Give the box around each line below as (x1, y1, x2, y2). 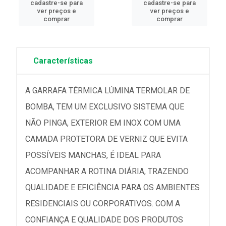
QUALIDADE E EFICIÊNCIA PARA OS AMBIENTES (25, 182, 200, 192)
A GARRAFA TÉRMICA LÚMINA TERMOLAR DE (25, 85, 190, 95)
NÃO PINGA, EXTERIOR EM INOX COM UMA (25, 118, 181, 128)
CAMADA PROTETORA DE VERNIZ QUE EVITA (25, 134, 188, 144)
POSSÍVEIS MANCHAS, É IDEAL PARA (25, 150, 161, 160)
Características (33, 55, 93, 66)
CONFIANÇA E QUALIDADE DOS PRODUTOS (25, 214, 183, 224)
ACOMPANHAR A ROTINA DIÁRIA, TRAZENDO (25, 166, 189, 176)
